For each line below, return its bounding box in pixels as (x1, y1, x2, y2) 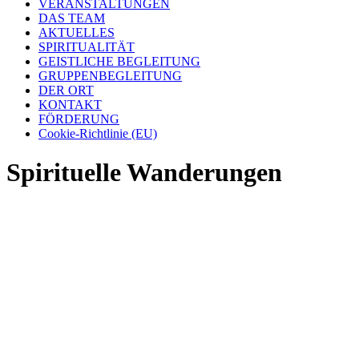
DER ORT (38, 83, 94, 97)
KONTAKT (38, 98, 102, 111)
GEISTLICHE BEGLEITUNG (38, 54, 200, 68)
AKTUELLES (38, 26, 115, 39)
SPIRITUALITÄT (38, 40, 135, 54)
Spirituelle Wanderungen (6, 158, 282, 188)
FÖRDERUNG (38, 112, 119, 126)
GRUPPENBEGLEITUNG (38, 69, 182, 83)
